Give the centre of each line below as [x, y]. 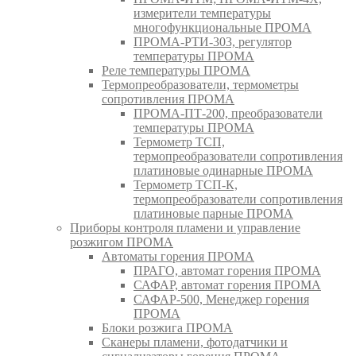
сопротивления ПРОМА [168, 99]
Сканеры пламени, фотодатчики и [195, 342]
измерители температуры [202, 13]
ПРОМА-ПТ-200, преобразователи [228, 113]
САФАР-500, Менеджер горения [221, 299]
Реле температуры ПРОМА [176, 70]
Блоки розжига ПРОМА [167, 327]
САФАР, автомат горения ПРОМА [227, 284]
